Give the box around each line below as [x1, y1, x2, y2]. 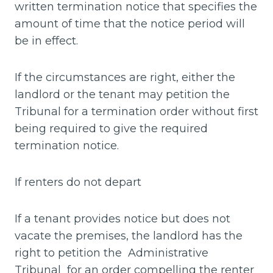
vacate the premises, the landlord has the [15, 229, 243, 243]
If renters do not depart [15, 175, 141, 190]
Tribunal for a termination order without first [15, 105, 258, 119]
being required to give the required [15, 122, 208, 136]
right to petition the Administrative [15, 246, 208, 260]
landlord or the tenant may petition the [15, 88, 230, 102]
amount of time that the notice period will [15, 17, 245, 31]
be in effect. [15, 34, 78, 48]
